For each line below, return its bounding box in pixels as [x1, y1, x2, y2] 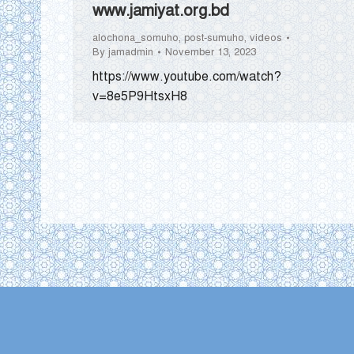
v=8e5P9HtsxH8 [92, 88, 187, 105]
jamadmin [108, 46, 153, 59]
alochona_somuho [92, 32, 179, 45]
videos [250, 32, 282, 45]
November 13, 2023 [165, 46, 256, 59]
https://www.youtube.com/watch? [92, 69, 281, 85]
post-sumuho [184, 32, 244, 45]
